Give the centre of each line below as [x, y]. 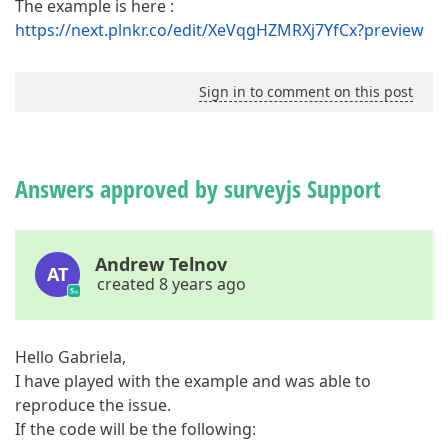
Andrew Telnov [161, 264]
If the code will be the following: [135, 429]
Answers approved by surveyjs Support [198, 188]
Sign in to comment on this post [306, 91]
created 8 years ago [171, 284]
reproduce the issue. [93, 405]
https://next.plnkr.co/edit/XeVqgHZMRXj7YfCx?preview [219, 30]
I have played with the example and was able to [193, 381]
